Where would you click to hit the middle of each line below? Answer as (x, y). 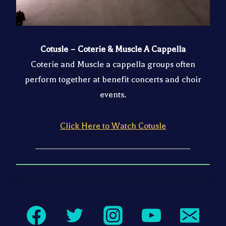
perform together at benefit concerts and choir (113, 79)
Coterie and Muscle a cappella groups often (113, 64)
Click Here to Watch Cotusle (113, 126)
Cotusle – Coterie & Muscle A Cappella (113, 49)
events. (113, 94)
